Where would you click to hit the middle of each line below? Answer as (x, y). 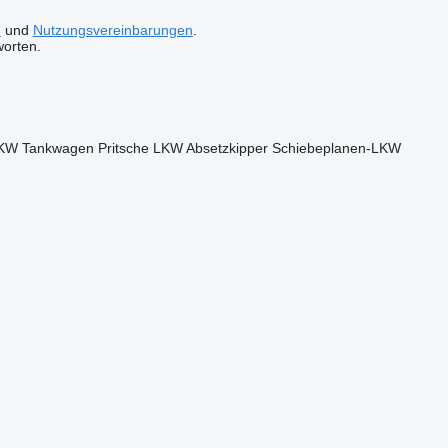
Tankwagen (57, 148)
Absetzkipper (226, 148)
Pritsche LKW (140, 148)
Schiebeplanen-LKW (336, 148)
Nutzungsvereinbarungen (112, 30)
